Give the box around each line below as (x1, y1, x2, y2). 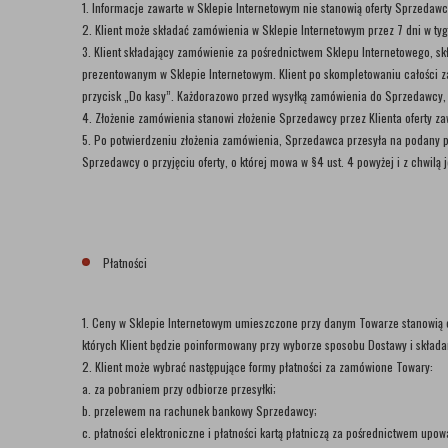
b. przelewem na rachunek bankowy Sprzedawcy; (82, 402, 317, 419)
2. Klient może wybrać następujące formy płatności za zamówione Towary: (82, 358, 433, 375)
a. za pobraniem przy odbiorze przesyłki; (82, 380, 276, 397)
